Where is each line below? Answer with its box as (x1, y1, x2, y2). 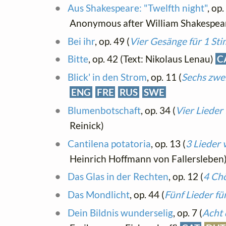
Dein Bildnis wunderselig (67, 206, 173, 218)
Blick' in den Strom (67, 71, 147, 83)
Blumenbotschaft (67, 104, 141, 116)
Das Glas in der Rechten (67, 171, 168, 183)
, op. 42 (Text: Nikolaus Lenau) (88, 53, 215, 65)
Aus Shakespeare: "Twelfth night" (67, 2, 207, 14)
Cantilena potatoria (67, 137, 151, 149)
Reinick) (70, 119, 104, 131)
